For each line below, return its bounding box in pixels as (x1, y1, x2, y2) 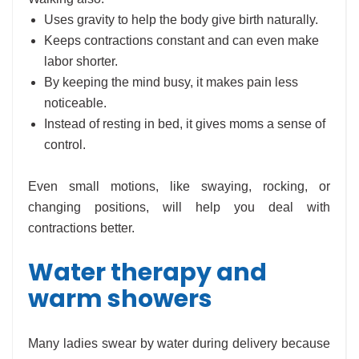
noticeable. (44, 96, 107, 111)
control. (44, 138, 86, 152)
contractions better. (28, 221, 135, 236)
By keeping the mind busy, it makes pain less (44, 75, 298, 90)
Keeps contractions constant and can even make (44, 34, 319, 48)
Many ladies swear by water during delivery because (28, 337, 330, 351)
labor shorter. (44, 54, 118, 69)
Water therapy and (28, 256, 267, 290)
